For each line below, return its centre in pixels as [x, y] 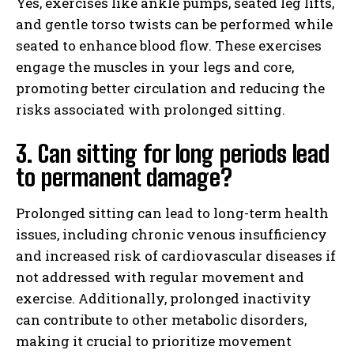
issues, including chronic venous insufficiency [171, 234]
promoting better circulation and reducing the [170, 88]
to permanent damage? [124, 177]
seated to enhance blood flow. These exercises [169, 45]
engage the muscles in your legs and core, [155, 66]
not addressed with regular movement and [160, 277]
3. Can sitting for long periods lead [173, 153]
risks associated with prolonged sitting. [151, 109]
